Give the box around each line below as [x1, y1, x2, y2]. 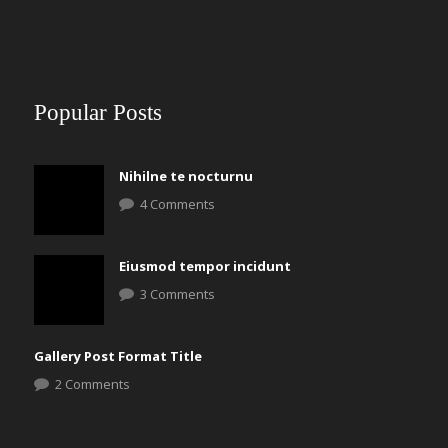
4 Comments [140, 195, 215, 213]
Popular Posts [34, 100, 162, 125]
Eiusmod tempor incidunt [119, 257, 291, 275]
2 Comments [55, 375, 130, 393]
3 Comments [140, 285, 215, 303]
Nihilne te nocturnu [119, 167, 253, 185]
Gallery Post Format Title [34, 347, 202, 365]
